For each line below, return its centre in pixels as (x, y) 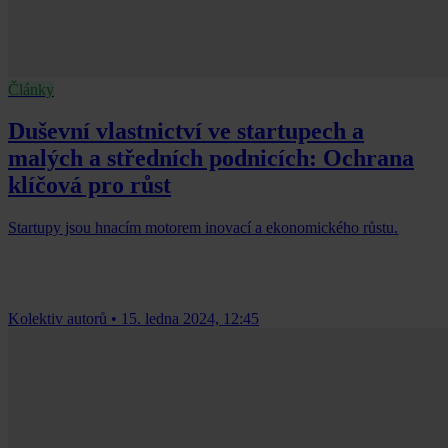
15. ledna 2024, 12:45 (190, 319)
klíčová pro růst (89, 185)
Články (31, 89)
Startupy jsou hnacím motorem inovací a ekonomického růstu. (203, 228)
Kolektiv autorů (57, 319)
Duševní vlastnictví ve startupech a (186, 131)
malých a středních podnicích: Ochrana (211, 158)
